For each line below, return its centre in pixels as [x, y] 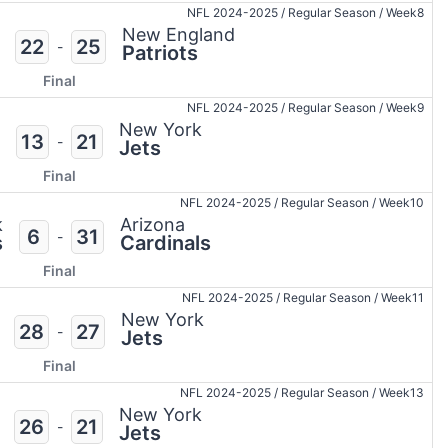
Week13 [401, 393]
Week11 [402, 298]
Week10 [401, 203]
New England [178, 35]
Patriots [159, 53]
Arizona [152, 225]
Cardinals [165, 243]
